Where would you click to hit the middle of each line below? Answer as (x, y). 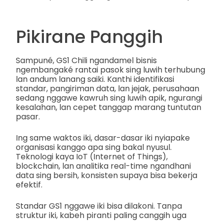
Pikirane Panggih (89, 37)
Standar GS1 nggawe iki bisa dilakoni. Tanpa (99, 206)
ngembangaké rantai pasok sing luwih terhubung (110, 70)
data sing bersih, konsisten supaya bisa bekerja (107, 176)
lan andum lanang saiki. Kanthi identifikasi (95, 79)
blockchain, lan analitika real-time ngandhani (103, 166)
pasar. (28, 117)
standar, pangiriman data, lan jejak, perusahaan (108, 89)
